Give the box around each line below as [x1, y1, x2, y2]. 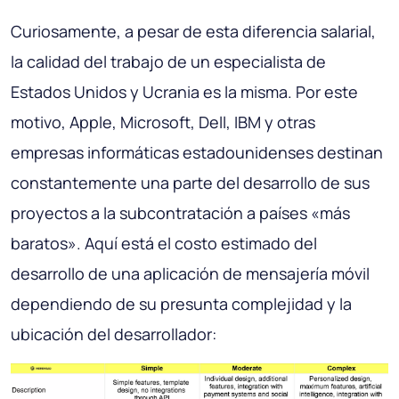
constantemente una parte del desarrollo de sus [11, 172, 370, 194]
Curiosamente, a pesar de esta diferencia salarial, [11, 20, 376, 43]
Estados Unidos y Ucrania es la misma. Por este [11, 81, 358, 103]
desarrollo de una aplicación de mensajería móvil [11, 263, 370, 285]
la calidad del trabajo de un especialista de [11, 51, 326, 73]
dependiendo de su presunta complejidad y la [11, 293, 352, 315]
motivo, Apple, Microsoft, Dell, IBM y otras [11, 111, 315, 134]
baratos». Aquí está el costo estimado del [11, 232, 317, 255]
